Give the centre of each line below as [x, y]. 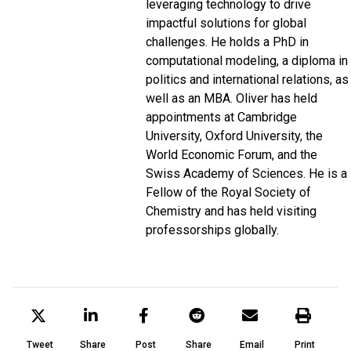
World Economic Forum [209, 154]
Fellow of [173, 192]
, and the [295, 154]
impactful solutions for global [226, 23]
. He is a [325, 173]
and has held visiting [259, 211]
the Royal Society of [256, 192]
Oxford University [253, 136]
